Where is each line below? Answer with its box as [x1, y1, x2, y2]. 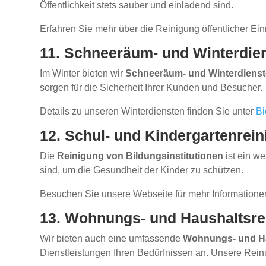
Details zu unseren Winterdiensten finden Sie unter [40, 106, 256, 117]
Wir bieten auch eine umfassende [40, 233, 183, 244]
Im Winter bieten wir [40, 68, 126, 79]
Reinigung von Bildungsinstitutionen [57, 151, 224, 161]
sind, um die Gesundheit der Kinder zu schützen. [40, 165, 244, 176]
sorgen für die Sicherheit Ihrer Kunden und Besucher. [40, 83, 263, 93]
